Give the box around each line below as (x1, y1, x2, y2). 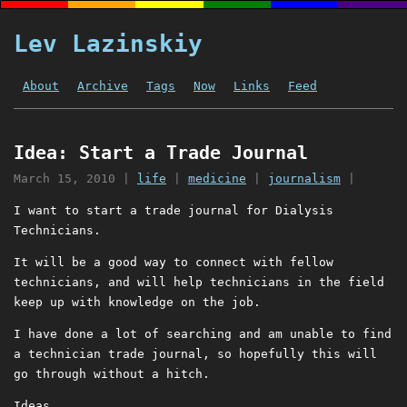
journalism (268, 172, 341, 186)
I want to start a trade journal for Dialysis (14, 203, 333, 218)
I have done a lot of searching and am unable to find (14, 327, 392, 342)
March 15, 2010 (14, 172, 115, 186)
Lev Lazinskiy (14, 30, 203, 57)
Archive (77, 79, 128, 93)
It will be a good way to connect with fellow (14, 255, 333, 270)
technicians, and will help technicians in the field (14, 275, 384, 290)
